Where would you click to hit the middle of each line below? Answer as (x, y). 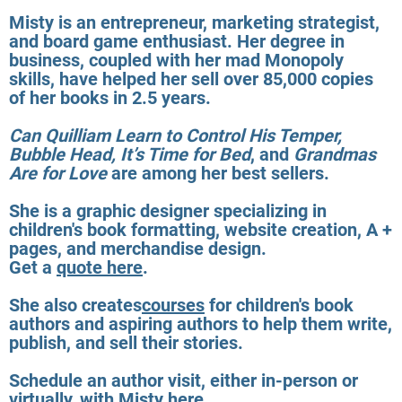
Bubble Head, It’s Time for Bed (130, 154)
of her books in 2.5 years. (110, 97)
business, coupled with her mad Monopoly (176, 60)
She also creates (75, 305)
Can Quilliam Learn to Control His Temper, (175, 135)
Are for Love (58, 173)
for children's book (279, 305)
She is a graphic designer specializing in (168, 210)
